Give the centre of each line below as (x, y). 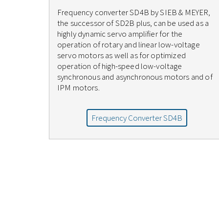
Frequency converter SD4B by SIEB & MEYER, (134, 12)
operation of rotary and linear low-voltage (129, 44)
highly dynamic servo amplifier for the (120, 34)
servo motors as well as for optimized (121, 55)
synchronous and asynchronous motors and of (135, 77)
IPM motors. (78, 88)
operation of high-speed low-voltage (120, 66)
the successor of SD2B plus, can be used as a (133, 23)
